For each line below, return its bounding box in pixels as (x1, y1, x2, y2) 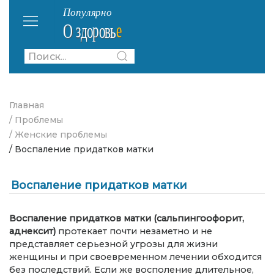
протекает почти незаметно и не (56, 226, 212, 237)
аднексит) (9, 226, 56, 237)
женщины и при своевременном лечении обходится (9, 251, 262, 263)
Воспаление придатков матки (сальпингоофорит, (9, 213, 244, 224)
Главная (9, 100, 44, 111)
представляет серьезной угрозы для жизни (9, 239, 218, 250)
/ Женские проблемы (9, 129, 107, 140)
